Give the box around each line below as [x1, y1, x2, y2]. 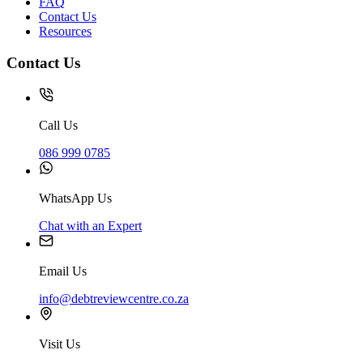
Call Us [39, 117, 78, 132]
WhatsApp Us [39, 190, 112, 205]
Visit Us [39, 336, 80, 351]
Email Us [39, 263, 87, 278]
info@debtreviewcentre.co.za [39, 291, 189, 305]
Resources [39, 24, 92, 39]
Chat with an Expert [39, 218, 142, 233]
